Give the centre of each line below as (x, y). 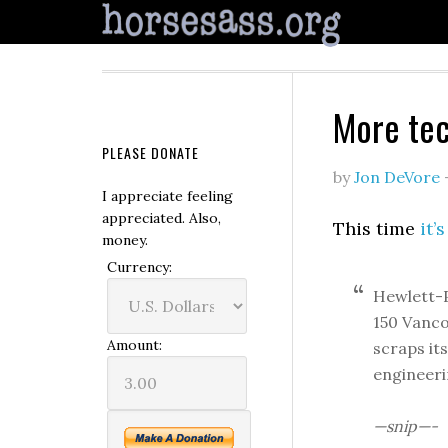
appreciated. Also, (161, 218)
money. (125, 240)
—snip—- (405, 426)
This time (376, 228)
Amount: (134, 345)
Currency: (139, 267)
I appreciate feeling (167, 196)
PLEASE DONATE (150, 152)
